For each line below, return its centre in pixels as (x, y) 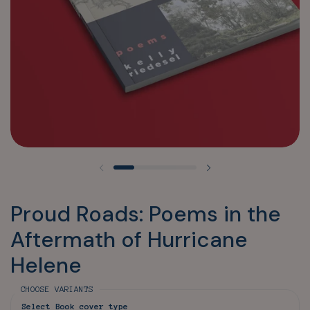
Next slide (238, 175)
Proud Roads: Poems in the (146, 214)
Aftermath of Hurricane (129, 239)
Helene (46, 265)
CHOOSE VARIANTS (57, 289)
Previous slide (138, 175)
